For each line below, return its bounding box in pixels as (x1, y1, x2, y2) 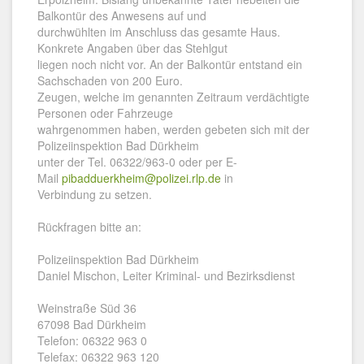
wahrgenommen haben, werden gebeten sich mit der (37, 121, 310, 137)
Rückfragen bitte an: (37, 219, 141, 235)
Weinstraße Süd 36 (37, 300, 136, 316)
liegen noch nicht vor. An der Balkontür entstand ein (37, 56, 302, 72)
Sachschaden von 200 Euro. (37, 72, 183, 89)
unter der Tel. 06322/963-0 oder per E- (37, 154, 237, 170)
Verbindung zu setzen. (37, 186, 152, 202)
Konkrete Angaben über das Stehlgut (37, 40, 227, 56)
